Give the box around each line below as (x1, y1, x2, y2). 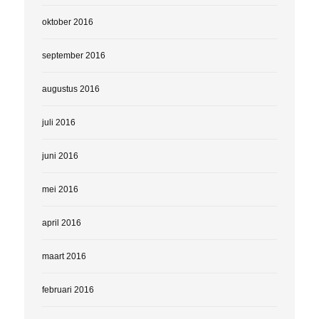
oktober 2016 (41, 16, 93, 27)
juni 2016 (41, 150, 78, 161)
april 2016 (41, 217, 81, 228)
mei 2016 (41, 184, 78, 194)
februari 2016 (41, 284, 94, 295)
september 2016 (41, 50, 105, 61)
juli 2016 (41, 117, 75, 127)
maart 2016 (41, 251, 86, 261)
